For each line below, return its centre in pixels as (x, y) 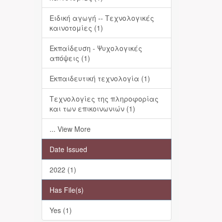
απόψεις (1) (70, 58)
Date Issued (68, 149)
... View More (70, 129)
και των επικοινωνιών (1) (92, 109)
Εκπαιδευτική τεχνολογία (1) (100, 78)
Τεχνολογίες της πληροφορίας (104, 99)
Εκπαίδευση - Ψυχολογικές (96, 48)
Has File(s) (66, 190)
